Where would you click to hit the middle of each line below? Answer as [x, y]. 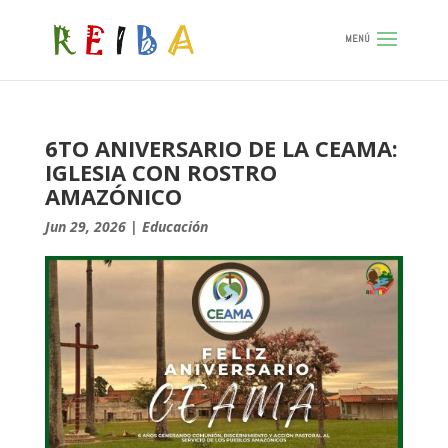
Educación [174, 226]
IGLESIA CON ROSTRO [160, 172]
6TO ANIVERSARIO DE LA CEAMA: [221, 148]
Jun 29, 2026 [85, 226]
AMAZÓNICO [113, 196]
